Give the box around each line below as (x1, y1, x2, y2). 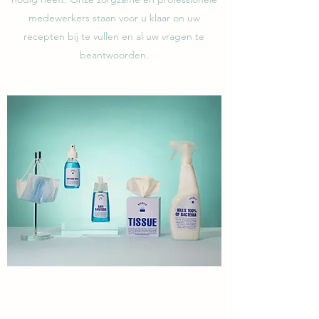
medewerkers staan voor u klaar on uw (28, 11, 200, 24)
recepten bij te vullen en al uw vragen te (23, 30, 204, 43)
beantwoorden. (79, 48, 149, 61)
